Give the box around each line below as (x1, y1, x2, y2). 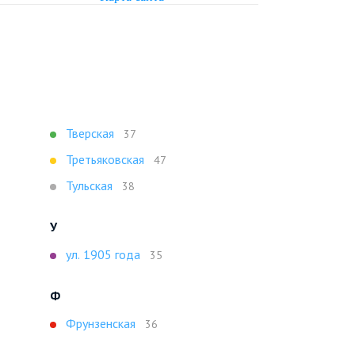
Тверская (66, 125, 114, 141)
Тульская (66, 177, 113, 193)
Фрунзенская (66, 315, 136, 331)
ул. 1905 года (66, 246, 140, 262)
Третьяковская (66, 151, 144, 167)
